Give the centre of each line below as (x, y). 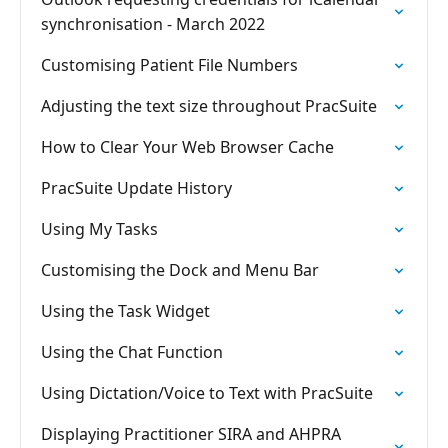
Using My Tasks (99, 229)
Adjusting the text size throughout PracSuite (209, 106)
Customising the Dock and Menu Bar (180, 270)
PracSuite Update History (136, 188)
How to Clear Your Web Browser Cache (187, 147)
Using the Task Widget (125, 311)
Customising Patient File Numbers (169, 65)
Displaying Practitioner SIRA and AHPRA (191, 434)
